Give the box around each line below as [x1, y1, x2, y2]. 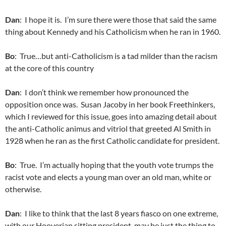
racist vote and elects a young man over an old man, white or [5, 172, 211, 182]
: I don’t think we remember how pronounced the [20, 87, 189, 97]
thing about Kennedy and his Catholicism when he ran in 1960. [5, 27, 220, 36]
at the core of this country [5, 63, 94, 73]
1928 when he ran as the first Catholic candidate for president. [5, 136, 219, 145]
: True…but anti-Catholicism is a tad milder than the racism [15, 51, 217, 61]
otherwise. [5, 184, 41, 194]
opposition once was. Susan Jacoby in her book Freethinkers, [5, 99, 215, 109]
